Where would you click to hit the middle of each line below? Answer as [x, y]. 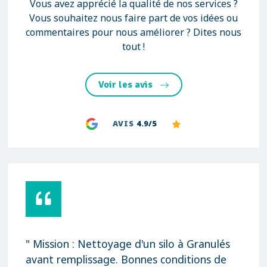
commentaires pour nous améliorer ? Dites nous [133, 32]
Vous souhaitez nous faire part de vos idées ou [133, 18]
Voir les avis [126, 85]
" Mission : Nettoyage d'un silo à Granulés [128, 244]
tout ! [133, 46]
